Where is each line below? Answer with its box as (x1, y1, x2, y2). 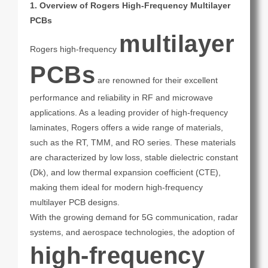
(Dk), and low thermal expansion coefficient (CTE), (30, 167, 221, 178)
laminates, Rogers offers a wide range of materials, (30, 123, 223, 133)
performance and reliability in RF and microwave (30, 93, 213, 103)
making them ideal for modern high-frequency (30, 182, 203, 193)
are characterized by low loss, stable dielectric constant (30, 153, 238, 163)
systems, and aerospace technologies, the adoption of (30, 227, 234, 237)
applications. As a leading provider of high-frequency (30, 108, 228, 118)
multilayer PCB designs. (30, 197, 120, 208)
